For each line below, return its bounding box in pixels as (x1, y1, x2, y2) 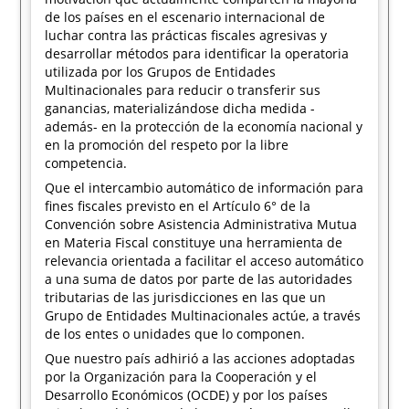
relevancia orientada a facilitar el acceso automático (45, 252, 364, 269)
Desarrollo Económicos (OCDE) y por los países (45, 386, 329, 404)
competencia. (45, 154, 128, 172)
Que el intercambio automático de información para (45, 179, 364, 196)
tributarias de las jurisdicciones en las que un (45, 288, 327, 306)
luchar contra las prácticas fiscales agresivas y (45, 26, 328, 44)
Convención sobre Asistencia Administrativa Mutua (45, 215, 358, 233)
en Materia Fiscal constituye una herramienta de (45, 234, 343, 251)
